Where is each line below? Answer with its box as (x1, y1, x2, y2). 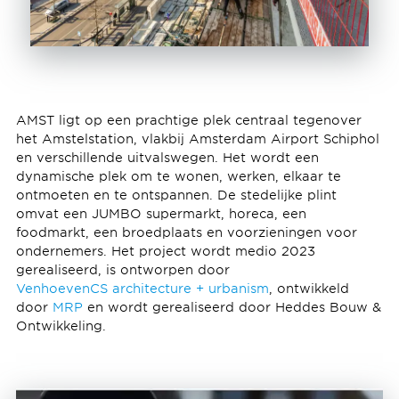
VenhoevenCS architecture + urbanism (15, 281, 269, 297)
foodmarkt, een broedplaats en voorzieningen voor (15, 224, 357, 240)
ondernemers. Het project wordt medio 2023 (15, 243, 315, 259)
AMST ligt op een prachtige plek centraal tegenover (15, 112, 362, 128)
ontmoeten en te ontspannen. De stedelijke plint (15, 187, 337, 203)
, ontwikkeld (268, 281, 349, 297)
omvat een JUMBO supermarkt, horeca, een (15, 206, 306, 222)
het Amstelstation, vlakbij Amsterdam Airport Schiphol (15, 131, 379, 147)
